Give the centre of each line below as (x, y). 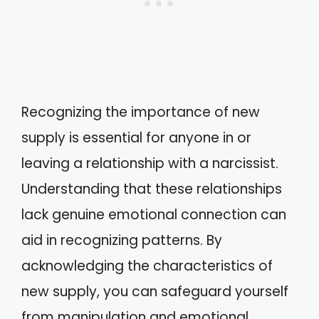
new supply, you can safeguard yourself (155, 292)
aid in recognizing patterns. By (122, 240)
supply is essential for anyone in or (136, 138)
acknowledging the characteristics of (147, 266)
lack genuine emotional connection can (154, 215)
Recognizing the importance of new (141, 112)
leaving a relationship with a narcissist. (150, 163)
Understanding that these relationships (152, 189)
